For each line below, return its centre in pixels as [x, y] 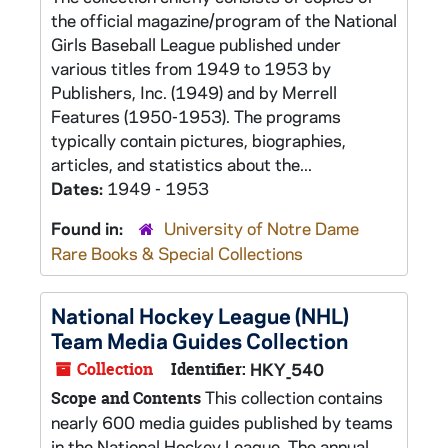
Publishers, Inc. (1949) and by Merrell [194, 92]
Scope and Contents [126, 398]
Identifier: [208, 369]
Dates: [79, 188]
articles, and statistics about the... [181, 164]
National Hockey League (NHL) [200, 315]
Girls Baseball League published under [196, 44]
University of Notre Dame [261, 228]
